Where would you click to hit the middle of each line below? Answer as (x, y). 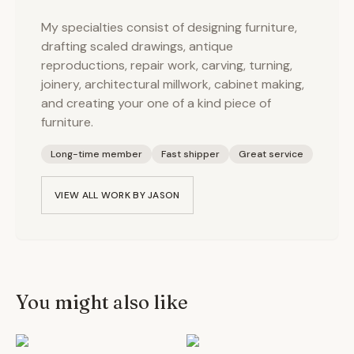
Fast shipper (190, 154)
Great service (271, 154)
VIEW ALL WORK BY (102, 195)
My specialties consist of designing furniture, (169, 27)
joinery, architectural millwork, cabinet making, (173, 84)
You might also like (102, 302)
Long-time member (96, 154)
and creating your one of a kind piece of (156, 103)
